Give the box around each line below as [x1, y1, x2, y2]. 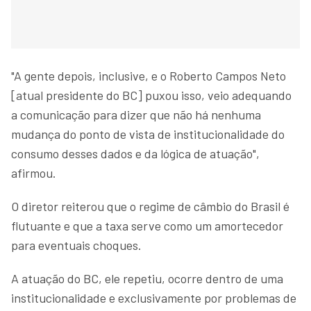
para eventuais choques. [11, 237, 142, 253]
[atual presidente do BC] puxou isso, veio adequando [11, 87, 292, 103]
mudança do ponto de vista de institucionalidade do [11, 126, 285, 142]
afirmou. [11, 165, 56, 180]
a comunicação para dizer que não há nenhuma [11, 106, 261, 122]
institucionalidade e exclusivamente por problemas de [11, 289, 296, 305]
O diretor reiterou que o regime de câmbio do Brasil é [11, 198, 289, 214]
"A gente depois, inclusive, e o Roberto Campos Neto [11, 67, 286, 83]
